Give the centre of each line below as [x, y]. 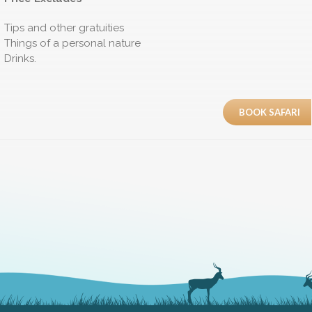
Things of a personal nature [72, 44]
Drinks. [20, 59]
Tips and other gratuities [64, 28]
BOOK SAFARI [270, 112]
